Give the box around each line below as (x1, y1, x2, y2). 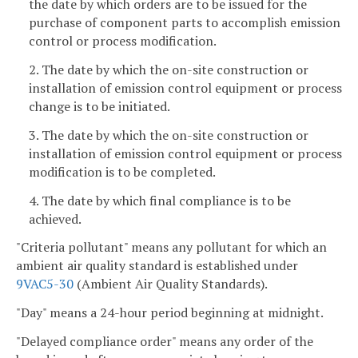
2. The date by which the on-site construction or (29, 60, 308, 78)
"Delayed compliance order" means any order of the (16, 332, 313, 350)
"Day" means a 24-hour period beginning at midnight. (16, 304, 324, 322)
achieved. (29, 209, 82, 228)
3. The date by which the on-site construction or (29, 125, 308, 144)
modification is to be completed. (29, 162, 216, 181)
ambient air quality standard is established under (16, 257, 298, 275)
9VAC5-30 (16, 275, 74, 293)
